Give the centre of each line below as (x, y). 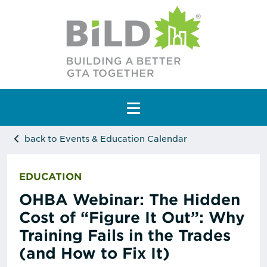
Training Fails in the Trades (125, 235)
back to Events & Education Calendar (106, 139)
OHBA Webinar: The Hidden (130, 199)
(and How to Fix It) (94, 253)
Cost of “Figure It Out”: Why (132, 217)
